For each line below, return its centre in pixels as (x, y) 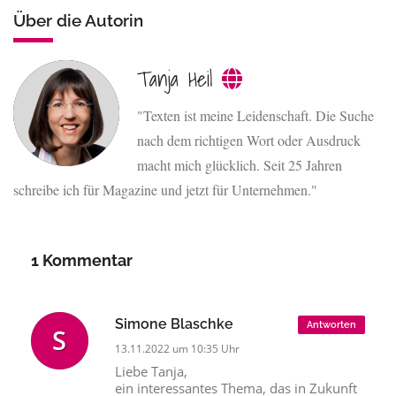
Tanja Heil (179, 79)
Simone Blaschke (174, 324)
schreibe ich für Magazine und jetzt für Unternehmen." (165, 190)
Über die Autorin (78, 20)
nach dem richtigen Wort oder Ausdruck (249, 140)
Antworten (331, 325)
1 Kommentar (82, 260)
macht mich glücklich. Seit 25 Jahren (240, 165)
